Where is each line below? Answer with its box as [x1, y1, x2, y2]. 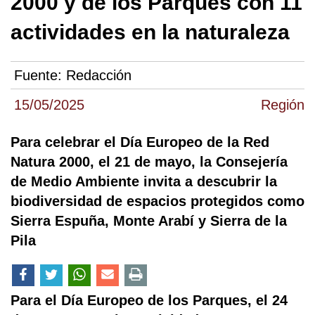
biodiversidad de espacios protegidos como [11, 193, 304, 210]
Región [261, 97, 304, 113]
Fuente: [14, 67, 66, 84]
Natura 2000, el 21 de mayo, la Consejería [11, 154, 288, 170]
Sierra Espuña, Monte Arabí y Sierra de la [11, 213, 287, 229]
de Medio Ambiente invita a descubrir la [11, 174, 277, 190]
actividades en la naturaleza [11, 20, 290, 44]
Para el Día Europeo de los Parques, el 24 [11, 292, 288, 309]
